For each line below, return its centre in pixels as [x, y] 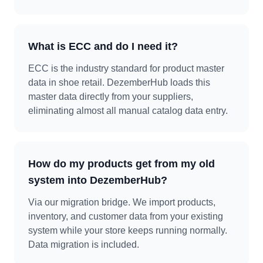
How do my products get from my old [122, 164]
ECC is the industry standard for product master [126, 68]
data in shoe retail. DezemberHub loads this [119, 82]
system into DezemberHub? [98, 180]
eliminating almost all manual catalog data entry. [128, 111]
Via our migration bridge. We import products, [122, 202]
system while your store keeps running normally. [128, 230]
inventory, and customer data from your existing [126, 216]
